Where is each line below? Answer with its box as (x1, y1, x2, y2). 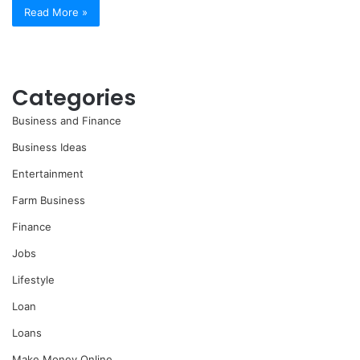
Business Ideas (12, 140, 87, 153)
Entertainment (12, 166, 84, 180)
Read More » (24, 5, 88, 18)
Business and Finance (12, 113, 121, 127)
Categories (12, 82, 136, 112)
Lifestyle (12, 272, 55, 286)
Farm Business (12, 193, 85, 207)
